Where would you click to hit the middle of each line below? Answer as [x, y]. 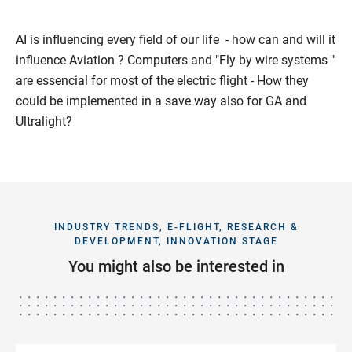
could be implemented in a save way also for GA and [161, 101]
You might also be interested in [176, 266]
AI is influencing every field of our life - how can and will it [176, 39]
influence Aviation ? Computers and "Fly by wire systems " [175, 60]
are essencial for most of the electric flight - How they [162, 80]
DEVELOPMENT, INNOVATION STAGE [176, 241]
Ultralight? [44, 121]
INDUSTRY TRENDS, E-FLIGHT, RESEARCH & [176, 227]
